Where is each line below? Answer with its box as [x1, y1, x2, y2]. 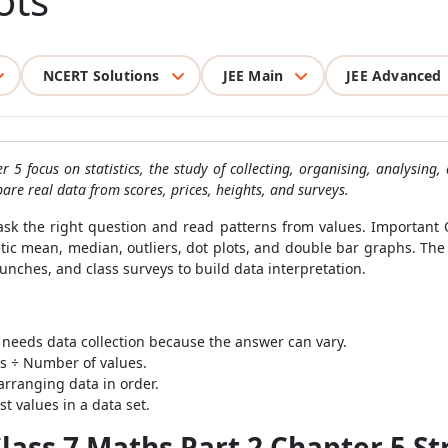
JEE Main [222, 65, 284, 85]
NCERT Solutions [42, 65, 160, 85]
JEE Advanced [346, 65, 442, 85]
